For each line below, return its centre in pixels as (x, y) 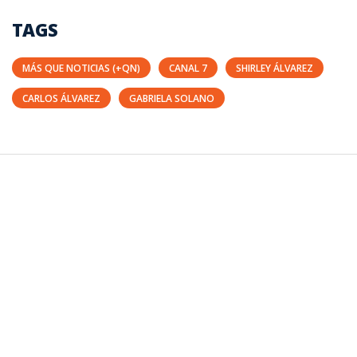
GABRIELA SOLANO (172, 98)
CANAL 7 (188, 68)
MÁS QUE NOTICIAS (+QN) (81, 68)
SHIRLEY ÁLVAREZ (275, 68)
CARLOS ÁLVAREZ (61, 98)
